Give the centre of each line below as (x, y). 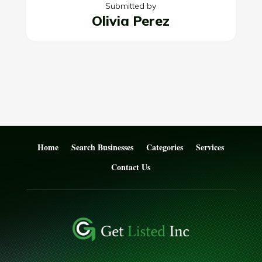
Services (210, 147)
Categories (165, 147)
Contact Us (131, 167)
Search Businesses (103, 147)
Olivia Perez (131, 21)
